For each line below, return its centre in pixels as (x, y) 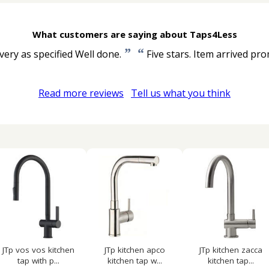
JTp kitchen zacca (231, 250)
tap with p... (38, 261)
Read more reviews (81, 93)
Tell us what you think (181, 93)
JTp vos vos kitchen (38, 250)
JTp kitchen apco (134, 250)
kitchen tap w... (134, 261)
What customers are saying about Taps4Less (134, 34)
